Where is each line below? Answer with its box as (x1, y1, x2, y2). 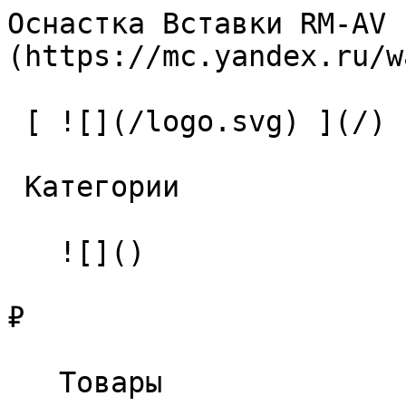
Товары (7, 366, 59, 399)
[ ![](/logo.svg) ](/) (7, 105, 24, 138)
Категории (7, 170, 24, 203)
